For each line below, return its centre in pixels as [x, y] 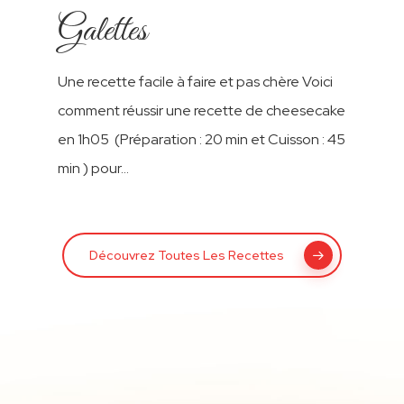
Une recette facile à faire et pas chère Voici [196, 81]
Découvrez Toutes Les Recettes [187, 255]
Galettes [103, 31]
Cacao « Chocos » [329, 48]
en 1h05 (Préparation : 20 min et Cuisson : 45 [202, 139]
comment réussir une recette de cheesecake [202, 110]
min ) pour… [94, 168]
